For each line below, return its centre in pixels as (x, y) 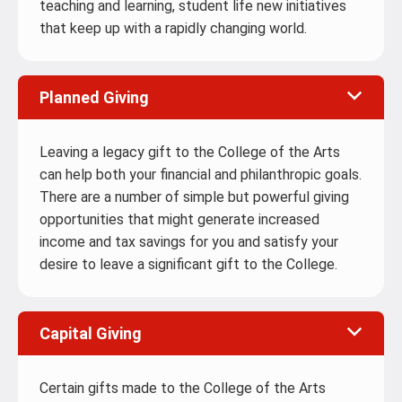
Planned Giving (94, 98)
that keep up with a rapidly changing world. (173, 29)
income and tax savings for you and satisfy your (189, 242)
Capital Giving (91, 334)
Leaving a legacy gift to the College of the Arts (190, 153)
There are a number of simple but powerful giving (194, 197)
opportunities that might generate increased (179, 220)
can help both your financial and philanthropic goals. (201, 175)
